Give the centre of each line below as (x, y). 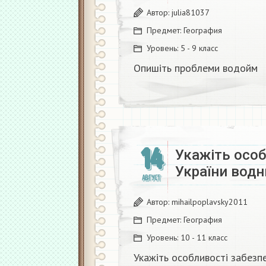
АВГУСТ (151, 178)
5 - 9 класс (199, 48)
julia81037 (191, 12)
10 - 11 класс (204, 237)
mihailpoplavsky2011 (210, 202)
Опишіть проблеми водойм (196, 68)
